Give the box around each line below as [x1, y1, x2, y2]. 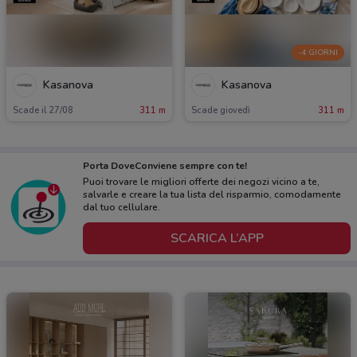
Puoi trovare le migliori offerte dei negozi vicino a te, [83, 175, 320, 189]
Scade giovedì [191, 104, 250, 117]
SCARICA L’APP [170, 229, 264, 247]
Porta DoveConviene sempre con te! [83, 159, 247, 173]
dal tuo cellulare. [83, 201, 160, 214]
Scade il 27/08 [13, 104, 73, 117]
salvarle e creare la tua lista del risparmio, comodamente [83, 188, 341, 202]
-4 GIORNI [298, 46, 338, 58]
